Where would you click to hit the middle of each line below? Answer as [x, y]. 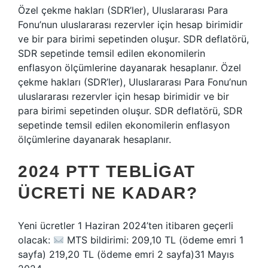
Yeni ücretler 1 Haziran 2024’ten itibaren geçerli [126, 226]
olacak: [36, 240]
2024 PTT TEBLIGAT [107, 171]
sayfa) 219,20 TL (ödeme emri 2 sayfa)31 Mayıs [126, 254]
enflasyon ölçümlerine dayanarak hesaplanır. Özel [130, 68]
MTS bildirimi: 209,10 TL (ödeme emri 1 [154, 240]
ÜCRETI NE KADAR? [108, 193]
